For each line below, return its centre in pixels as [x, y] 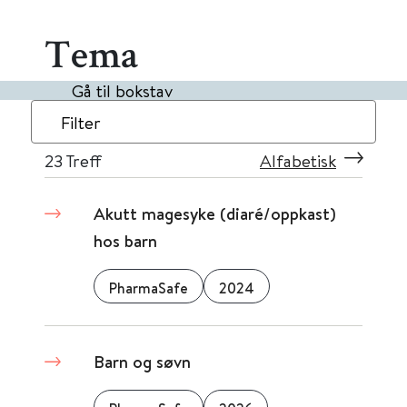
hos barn [125, 241]
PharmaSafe [149, 288]
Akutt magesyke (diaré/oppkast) [215, 213]
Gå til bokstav [122, 90]
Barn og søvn [142, 362]
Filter [81, 122]
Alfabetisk [298, 160]
